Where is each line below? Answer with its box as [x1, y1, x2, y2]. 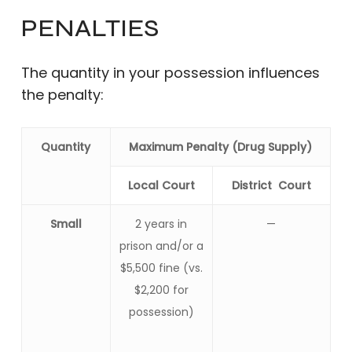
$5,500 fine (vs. [119, 260, 203, 276]
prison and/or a [119, 238, 203, 254]
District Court [231, 178, 311, 193]
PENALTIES [20, 13, 159, 43]
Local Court [127, 178, 195, 193]
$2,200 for [134, 282, 189, 298]
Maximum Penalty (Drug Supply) [128, 139, 312, 155]
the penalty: [20, 85, 104, 104]
